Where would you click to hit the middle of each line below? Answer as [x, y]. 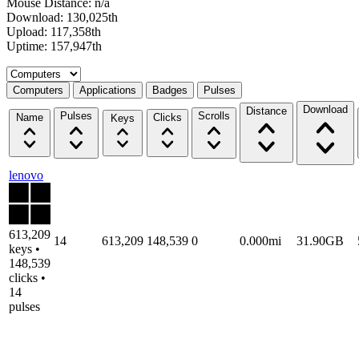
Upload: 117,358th [54, 31]
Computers [38, 90]
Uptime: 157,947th [54, 46]
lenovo [26, 175]
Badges [170, 90]
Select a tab [34, 72]
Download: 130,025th [62, 17]
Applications [108, 90]
